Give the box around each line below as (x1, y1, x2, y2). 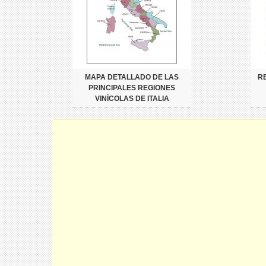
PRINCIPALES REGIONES (88, 84, 175, 92)
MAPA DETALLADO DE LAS (85, 73, 179, 81)
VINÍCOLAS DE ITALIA (94, 94, 169, 103)
